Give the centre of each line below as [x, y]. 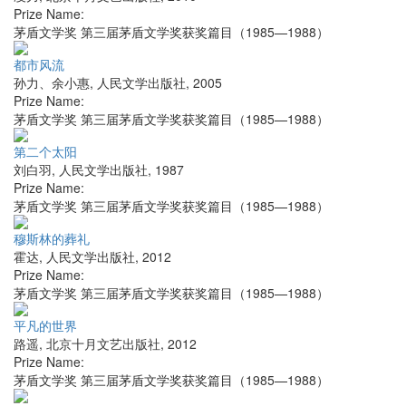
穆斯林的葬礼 [52, 239]
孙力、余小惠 [52, 83]
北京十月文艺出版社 [103, 344]
